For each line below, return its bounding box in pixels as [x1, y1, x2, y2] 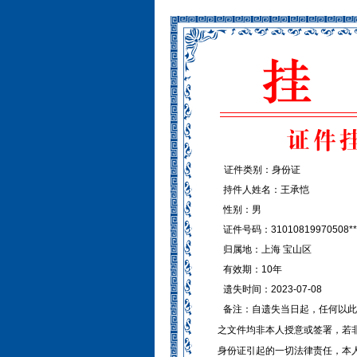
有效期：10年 [221, 264, 282, 275]
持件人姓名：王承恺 [221, 184, 309, 195]
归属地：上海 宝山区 [221, 244, 312, 255]
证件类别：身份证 [222, 164, 300, 175]
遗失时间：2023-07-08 [221, 284, 322, 295]
